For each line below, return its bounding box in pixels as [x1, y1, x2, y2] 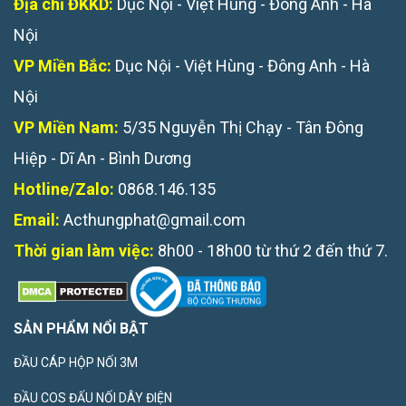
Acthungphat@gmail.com [63, 209, 246, 229]
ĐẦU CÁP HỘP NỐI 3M [14, 355, 138, 371]
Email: [14, 209, 60, 229]
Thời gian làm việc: [14, 240, 154, 260]
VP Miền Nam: [14, 117, 122, 137]
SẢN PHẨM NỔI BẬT [14, 320, 149, 338]
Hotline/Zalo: [14, 179, 114, 198]
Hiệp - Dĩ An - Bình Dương [14, 148, 191, 168]
